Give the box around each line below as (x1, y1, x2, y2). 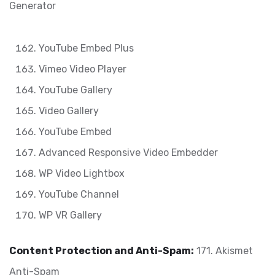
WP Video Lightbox (39, 168, 125, 179)
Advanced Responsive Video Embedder (39, 147, 218, 158)
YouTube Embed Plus (39, 42, 134, 54)
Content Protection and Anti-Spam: (9, 245, 194, 257)
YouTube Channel (39, 188, 119, 200)
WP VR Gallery (39, 209, 102, 221)
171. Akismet (194, 245, 253, 257)
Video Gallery (39, 105, 99, 117)
